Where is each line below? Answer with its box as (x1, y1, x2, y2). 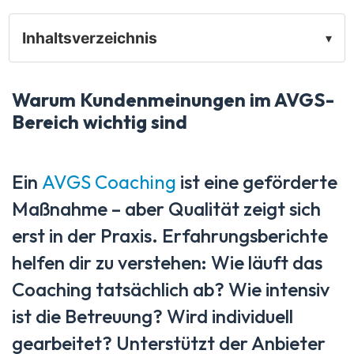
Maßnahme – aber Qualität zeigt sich (12, 197, 321, 221)
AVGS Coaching (42, 170, 176, 194)
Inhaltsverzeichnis (22, 28, 157, 48)
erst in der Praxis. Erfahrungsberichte (12, 224, 328, 248)
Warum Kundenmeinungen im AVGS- (12, 88, 334, 112)
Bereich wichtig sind (12, 110, 187, 134)
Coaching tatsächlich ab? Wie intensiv (12, 277, 330, 302)
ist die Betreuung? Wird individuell (12, 304, 293, 329)
